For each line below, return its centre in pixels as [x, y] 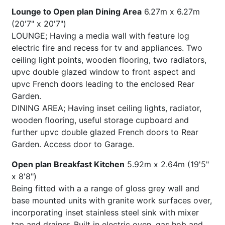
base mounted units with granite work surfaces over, [111, 200]
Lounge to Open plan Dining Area [76, 11]
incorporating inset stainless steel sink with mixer [105, 212]
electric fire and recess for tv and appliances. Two [107, 47]
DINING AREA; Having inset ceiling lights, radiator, [106, 108]
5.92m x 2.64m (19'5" [168, 164]
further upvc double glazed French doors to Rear [105, 132]
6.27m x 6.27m [172, 11]
